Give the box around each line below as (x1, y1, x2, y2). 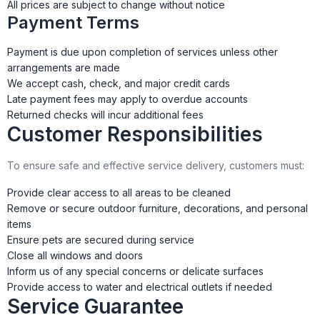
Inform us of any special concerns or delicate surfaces (7, 265, 264, 277)
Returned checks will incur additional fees (7, 109, 204, 121)
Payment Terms (7, 12, 139, 33)
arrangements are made (7, 61, 120, 74)
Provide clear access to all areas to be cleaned (7, 186, 231, 199)
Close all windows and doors (7, 249, 143, 261)
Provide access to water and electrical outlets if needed (7, 281, 272, 293)
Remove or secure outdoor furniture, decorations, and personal (7, 202, 308, 214)
